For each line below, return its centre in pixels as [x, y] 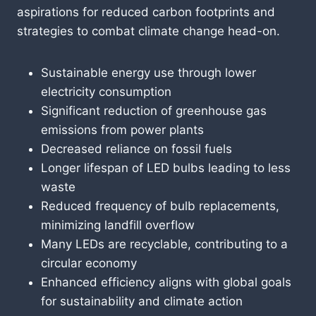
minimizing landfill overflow [118, 225]
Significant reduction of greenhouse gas [154, 110]
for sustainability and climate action [142, 301]
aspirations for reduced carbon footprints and [146, 12]
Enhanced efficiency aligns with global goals [166, 282]
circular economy [89, 263]
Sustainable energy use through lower [148, 72]
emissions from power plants [122, 129]
